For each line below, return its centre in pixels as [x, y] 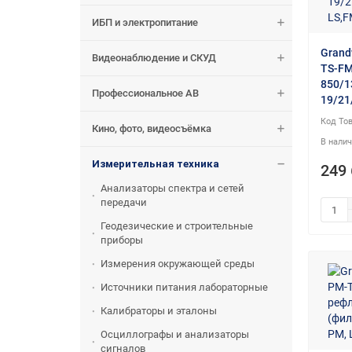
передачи [124, 203]
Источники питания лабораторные [184, 288]
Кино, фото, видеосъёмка [152, 129]
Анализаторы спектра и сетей [172, 189]
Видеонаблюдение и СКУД [154, 58]
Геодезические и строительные [177, 226]
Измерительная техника [156, 164]
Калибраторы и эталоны [159, 311]
